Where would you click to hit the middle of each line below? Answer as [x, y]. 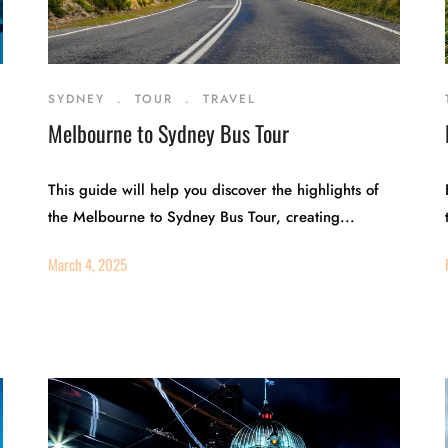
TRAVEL [230, 99]
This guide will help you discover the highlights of [214, 190]
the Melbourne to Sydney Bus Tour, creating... [202, 217]
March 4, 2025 [88, 264]
